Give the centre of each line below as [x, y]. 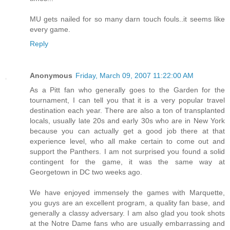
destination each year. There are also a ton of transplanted [127, 110]
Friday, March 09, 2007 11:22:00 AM [135, 75]
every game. [50, 29]
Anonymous [51, 75]
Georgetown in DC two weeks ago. [86, 172]
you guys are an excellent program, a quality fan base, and [127, 203]
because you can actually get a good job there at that [127, 131]
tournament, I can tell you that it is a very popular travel [127, 100]
